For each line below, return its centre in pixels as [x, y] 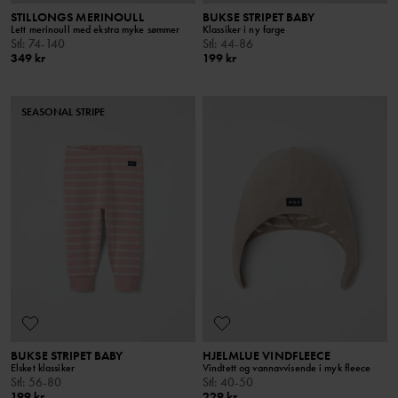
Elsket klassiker [43, 368]
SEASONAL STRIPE [63, 111]
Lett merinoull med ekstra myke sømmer [96, 29]
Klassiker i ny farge [244, 29]
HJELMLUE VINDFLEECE [267, 356]
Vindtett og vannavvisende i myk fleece [287, 368]
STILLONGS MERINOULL [77, 16]
